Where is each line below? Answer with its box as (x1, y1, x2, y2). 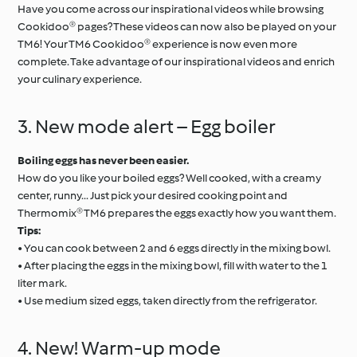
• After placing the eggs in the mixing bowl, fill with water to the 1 (18, 259, 328, 273)
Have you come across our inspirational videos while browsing (18, 2, 324, 16)
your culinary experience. (18, 73, 143, 86)
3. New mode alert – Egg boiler (18, 115, 277, 138)
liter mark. (18, 277, 68, 290)
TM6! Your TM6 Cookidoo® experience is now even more (18, 37, 298, 51)
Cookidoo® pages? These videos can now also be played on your (18, 20, 337, 33)
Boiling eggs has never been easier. (18, 154, 190, 167)
